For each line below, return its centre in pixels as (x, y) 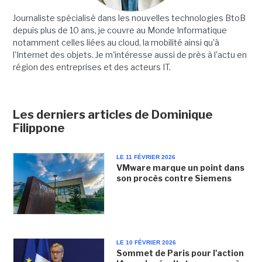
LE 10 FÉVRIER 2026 (146, 242)
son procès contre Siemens (174, 178)
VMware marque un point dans (180, 168)
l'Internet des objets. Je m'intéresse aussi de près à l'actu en (130, 55)
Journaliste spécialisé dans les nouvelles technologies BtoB (129, 18)
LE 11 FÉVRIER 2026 (146, 157)
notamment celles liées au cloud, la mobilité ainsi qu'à (116, 43)
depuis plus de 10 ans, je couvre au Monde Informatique (120, 30)
